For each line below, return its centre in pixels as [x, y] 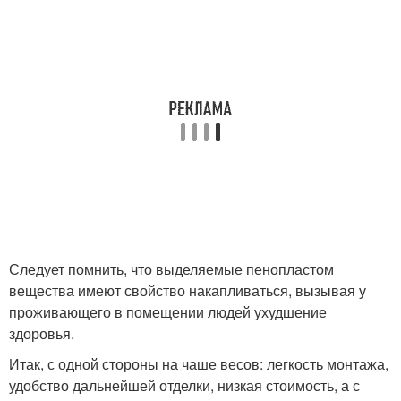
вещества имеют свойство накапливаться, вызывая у [188, 290]
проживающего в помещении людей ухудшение [168, 312]
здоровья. [42, 333]
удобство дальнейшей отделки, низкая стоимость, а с [184, 385]
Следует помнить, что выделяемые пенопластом [171, 269]
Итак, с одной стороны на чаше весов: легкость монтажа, [199, 364]
